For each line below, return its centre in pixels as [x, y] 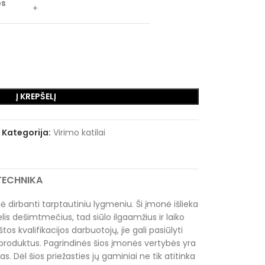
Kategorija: [26, 132]
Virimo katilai [79, 132]
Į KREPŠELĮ [36, 96]
